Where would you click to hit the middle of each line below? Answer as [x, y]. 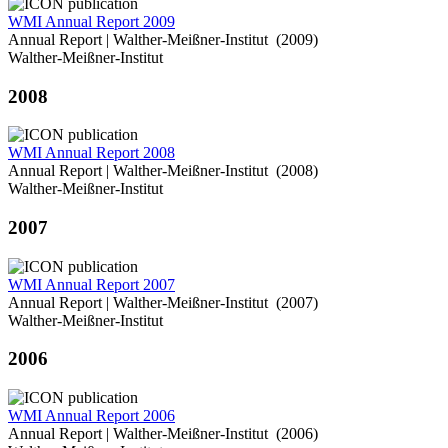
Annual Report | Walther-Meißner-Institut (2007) [163, 302]
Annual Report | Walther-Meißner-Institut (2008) [163, 171]
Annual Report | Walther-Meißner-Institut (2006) [163, 434]
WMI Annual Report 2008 [91, 153]
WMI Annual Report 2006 [91, 416]
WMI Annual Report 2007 [91, 284]
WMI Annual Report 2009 [91, 21]
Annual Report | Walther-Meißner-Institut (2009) [163, 39]
